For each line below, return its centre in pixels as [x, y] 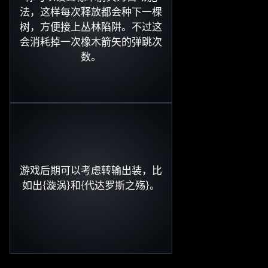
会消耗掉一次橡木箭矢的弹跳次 [91, 42]
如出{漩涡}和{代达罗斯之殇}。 [91, 185]
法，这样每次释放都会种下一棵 [91, 12]
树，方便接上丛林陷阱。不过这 [91, 27]
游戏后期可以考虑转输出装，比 [91, 170]
